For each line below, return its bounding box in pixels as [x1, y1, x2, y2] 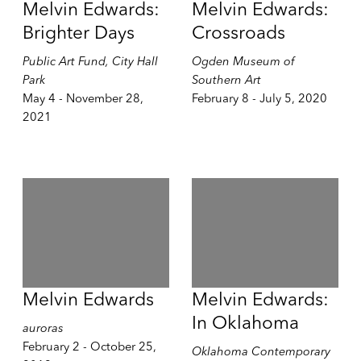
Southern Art [191, 72, 261, 87]
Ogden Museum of [191, 53, 294, 68]
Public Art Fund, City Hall [22, 53, 158, 68]
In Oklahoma [191, 311, 299, 334]
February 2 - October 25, [22, 339, 156, 355]
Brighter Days [22, 20, 135, 44]
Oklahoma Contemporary [191, 344, 330, 359]
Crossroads [191, 20, 285, 44]
